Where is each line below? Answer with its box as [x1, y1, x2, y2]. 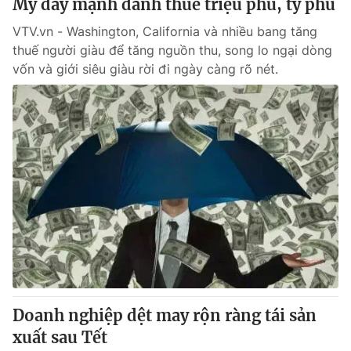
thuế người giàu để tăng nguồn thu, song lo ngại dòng [13, 42, 332, 58]
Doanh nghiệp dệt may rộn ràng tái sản [13, 306, 317, 325]
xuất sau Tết [13, 327, 107, 347]
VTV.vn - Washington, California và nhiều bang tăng [13, 24, 317, 39]
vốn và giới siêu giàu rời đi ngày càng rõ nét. [13, 61, 278, 77]
